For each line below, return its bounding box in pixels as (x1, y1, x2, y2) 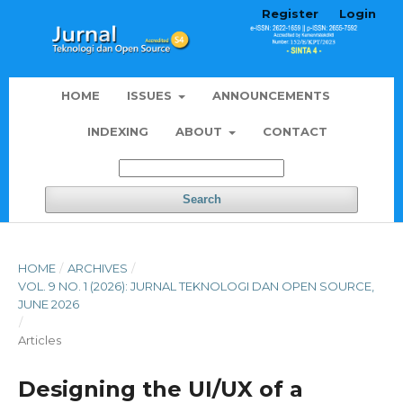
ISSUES (126, 88, 175, 103)
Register (262, 6, 318, 21)
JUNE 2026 (18, 297, 79, 312)
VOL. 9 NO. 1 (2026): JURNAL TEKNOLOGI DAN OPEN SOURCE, (18, 279, 374, 294)
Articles (18, 333, 61, 348)
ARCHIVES (67, 261, 128, 276)
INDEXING (86, 124, 148, 139)
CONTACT (263, 124, 328, 139)
